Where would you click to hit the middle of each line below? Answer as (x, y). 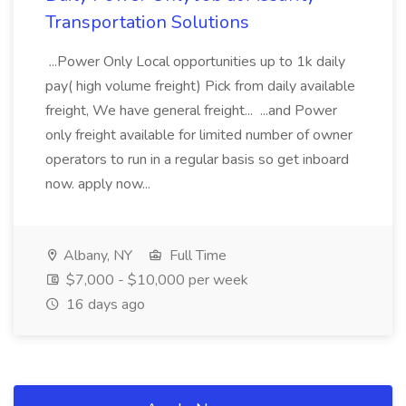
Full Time (196, 256)
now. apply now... (100, 184)
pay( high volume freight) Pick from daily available (200, 86)
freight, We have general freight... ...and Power (191, 111)
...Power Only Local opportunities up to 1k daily (195, 62)
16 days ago (104, 304)
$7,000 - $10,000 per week (155, 280)
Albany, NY (96, 256)
